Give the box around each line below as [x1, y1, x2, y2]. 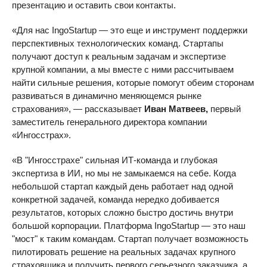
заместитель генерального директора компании [12, 117, 207, 127]
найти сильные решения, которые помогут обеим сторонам [12, 77, 254, 88]
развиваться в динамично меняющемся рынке [12, 91, 201, 101]
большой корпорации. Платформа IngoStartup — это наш [12, 221, 246, 231]
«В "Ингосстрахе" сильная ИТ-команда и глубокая [12, 155, 218, 165]
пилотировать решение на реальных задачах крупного [12, 247, 235, 257]
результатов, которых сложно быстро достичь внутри [12, 207, 233, 218]
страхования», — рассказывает [12, 104, 144, 114]
